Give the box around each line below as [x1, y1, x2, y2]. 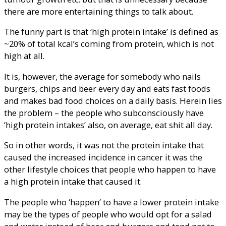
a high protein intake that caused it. [4, 176, 142, 188]
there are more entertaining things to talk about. [4, 5, 193, 17]
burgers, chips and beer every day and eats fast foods [4, 82, 210, 94]
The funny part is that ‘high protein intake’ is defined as [4, 26, 218, 38]
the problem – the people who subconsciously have [4, 106, 204, 119]
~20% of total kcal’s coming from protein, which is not [4, 38, 214, 50]
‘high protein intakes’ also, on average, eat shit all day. [4, 119, 212, 131]
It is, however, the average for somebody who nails [4, 70, 201, 82]
